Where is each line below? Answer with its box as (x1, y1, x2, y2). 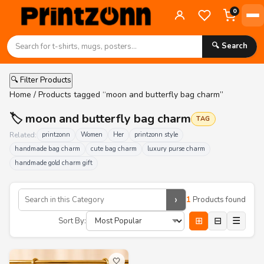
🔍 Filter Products (11, 75, 71, 85)
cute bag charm (91, 144, 137, 153)
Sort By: (58, 215, 86, 226)
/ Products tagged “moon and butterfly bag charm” (31, 89, 223, 100)
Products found (191, 194, 246, 205)
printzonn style (134, 130, 178, 139)
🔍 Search (212, 41, 247, 51)
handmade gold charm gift (15, 159, 93, 167)
